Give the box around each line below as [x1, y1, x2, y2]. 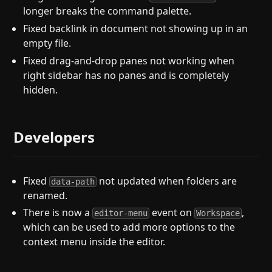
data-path [51, 176, 95, 186]
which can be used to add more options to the [23, 220, 236, 234]
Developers [13, 127, 95, 148]
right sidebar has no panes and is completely [23, 68, 229, 82]
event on [149, 206, 195, 220]
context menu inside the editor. [23, 235, 166, 249]
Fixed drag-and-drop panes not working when [23, 53, 235, 67]
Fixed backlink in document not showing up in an [23, 21, 248, 35]
